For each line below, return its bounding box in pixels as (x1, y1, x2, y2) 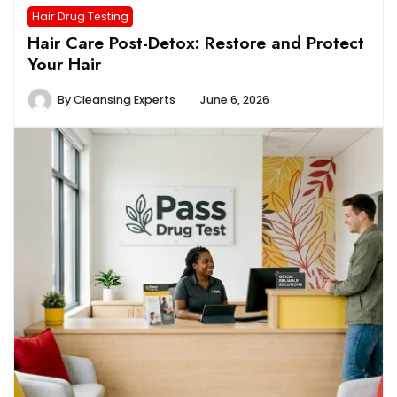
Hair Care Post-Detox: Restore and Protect (27, 29, 364, 55)
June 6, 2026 (200, 91, 269, 107)
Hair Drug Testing (32, 8, 128, 24)
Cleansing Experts (74, 91, 175, 107)
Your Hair (27, 51, 101, 76)
